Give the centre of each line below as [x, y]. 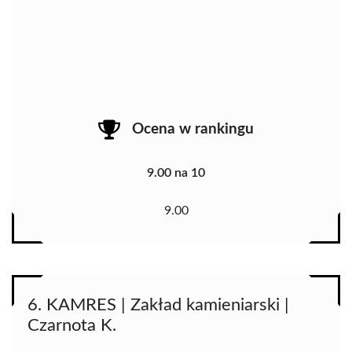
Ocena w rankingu [193, 130]
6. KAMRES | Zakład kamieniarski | [158, 304]
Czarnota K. [72, 325]
